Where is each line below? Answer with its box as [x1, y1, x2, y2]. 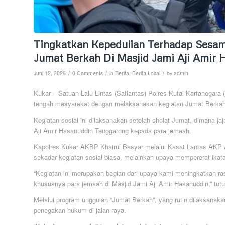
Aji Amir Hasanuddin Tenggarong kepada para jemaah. [34, 125, 191, 135]
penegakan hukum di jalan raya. [34, 205, 126, 215]
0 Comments [72, 69, 103, 77]
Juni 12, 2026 [34, 69, 66, 77]
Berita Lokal [132, 69, 160, 77]
